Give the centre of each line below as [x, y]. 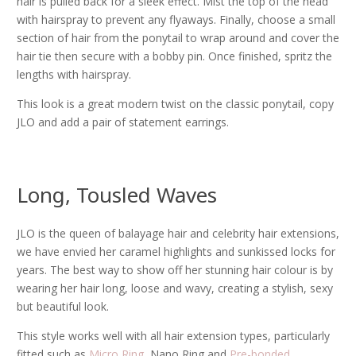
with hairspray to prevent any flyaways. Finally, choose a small [176, 19]
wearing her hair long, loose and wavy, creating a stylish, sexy [175, 288]
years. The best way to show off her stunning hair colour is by [175, 270]
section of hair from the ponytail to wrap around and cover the [178, 38]
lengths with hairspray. [74, 74]
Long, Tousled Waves [117, 195]
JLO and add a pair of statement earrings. [123, 122]
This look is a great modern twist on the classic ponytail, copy [175, 104]
